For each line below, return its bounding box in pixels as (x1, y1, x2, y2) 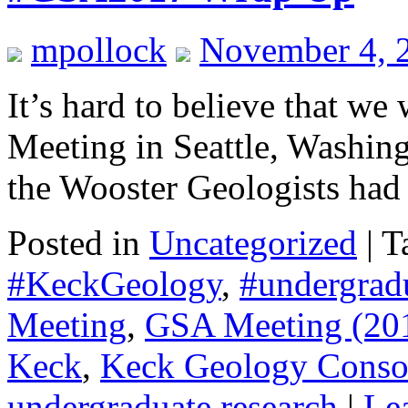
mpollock (31, 29, 167, 69)
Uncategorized (149, 222, 357, 262)
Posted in (7, 222, 140, 262)
